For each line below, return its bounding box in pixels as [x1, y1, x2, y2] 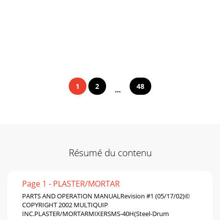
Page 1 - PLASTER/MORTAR [22, 178, 120, 189]
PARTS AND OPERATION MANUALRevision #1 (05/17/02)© [22, 191, 190, 200]
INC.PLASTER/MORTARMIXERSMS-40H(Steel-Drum [22, 209, 169, 218]
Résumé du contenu [68, 146, 152, 159]
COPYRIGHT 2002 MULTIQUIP [22, 200, 108, 209]
